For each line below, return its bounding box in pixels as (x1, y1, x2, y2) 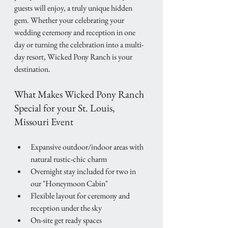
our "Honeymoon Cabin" (31, 178, 109, 189)
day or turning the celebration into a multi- (14, 39, 144, 50)
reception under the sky (31, 203, 102, 214)
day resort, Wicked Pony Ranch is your (14, 51, 134, 63)
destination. (14, 64, 50, 75)
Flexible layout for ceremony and (31, 190, 131, 202)
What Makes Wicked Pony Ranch (14, 88, 146, 101)
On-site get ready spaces (31, 215, 102, 226)
